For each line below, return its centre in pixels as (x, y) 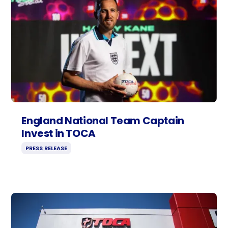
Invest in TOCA (59, 134)
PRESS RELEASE (47, 148)
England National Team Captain (103, 121)
